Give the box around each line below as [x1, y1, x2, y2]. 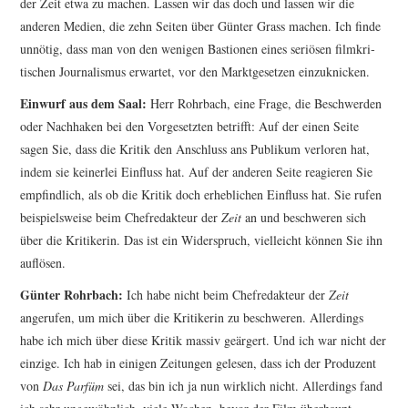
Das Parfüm [43, 377, 105, 395]
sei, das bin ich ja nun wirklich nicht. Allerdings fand [104, 377, 383, 395]
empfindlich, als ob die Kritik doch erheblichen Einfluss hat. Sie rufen [20, 186, 382, 204]
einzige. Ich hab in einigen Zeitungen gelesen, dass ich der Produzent [20, 354, 377, 372]
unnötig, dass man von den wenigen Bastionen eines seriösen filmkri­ [20, 40, 376, 58]
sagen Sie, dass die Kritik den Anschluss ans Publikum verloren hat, [20, 140, 371, 158]
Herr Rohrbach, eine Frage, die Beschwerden [147, 95, 382, 113]
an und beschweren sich [245, 209, 367, 227]
